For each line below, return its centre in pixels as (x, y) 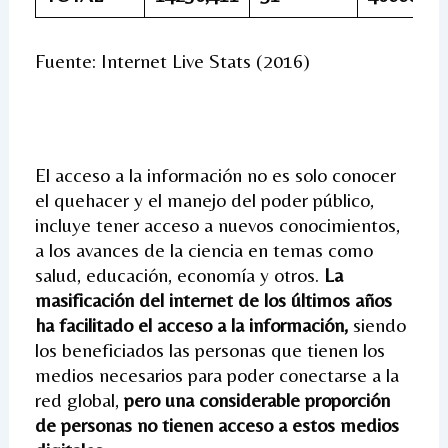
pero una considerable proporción (256, 399)
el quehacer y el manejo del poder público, (204, 199)
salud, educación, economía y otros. (179, 274)
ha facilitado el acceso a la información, (191, 324)
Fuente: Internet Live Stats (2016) (172, 60)
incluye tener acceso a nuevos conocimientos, (217, 224)
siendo (376, 324)
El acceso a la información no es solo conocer (215, 174)
